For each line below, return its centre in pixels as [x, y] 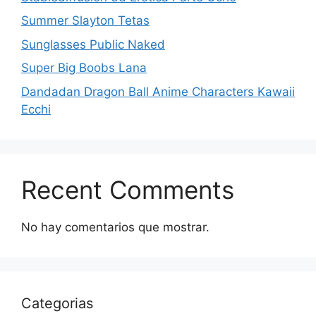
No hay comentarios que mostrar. [115, 227]
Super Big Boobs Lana [84, 68]
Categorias [57, 303]
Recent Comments [128, 189]
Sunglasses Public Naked [93, 44]
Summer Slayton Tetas [85, 21]
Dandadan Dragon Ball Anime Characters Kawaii [158, 91]
